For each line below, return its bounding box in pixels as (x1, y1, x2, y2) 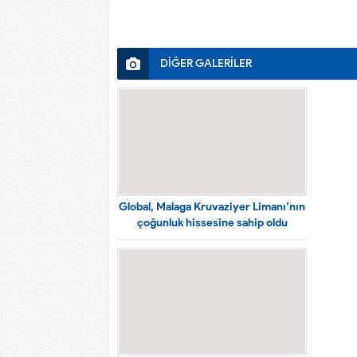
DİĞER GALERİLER (160, 57, 252, 71)
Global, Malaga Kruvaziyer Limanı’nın (119, 199, 306, 214)
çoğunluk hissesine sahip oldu (136, 215, 288, 229)
